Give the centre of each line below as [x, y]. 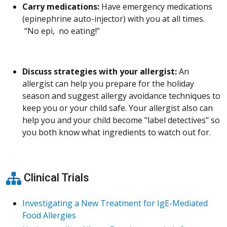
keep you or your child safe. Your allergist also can [118, 108]
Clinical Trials [55, 177]
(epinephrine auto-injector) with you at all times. [113, 18]
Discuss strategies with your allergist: [100, 71]
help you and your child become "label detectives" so [121, 120]
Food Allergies [49, 216]
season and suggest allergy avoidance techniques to [121, 96]
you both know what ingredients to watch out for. [117, 132]
